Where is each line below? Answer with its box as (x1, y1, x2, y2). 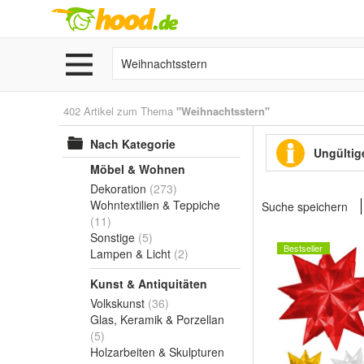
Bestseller (284, 241, 323, 254)
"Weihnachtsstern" (176, 103, 270, 119)
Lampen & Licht (90, 245, 171, 262)
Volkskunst (90, 295, 145, 311)
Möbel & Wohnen (90, 161, 185, 177)
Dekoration (90, 180, 146, 197)
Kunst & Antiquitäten (90, 275, 207, 292)
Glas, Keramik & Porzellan (90, 311, 224, 327)
